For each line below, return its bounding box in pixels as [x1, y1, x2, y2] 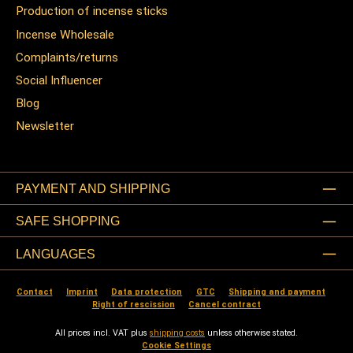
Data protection [111, 286, 183, 297]
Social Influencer [16, 72, 102, 87]
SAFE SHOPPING [16, 214, 120, 229]
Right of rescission [91, 299, 175, 310]
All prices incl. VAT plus [55, 327, 150, 338]
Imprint [65, 286, 98, 297]
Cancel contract [188, 299, 262, 310]
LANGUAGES [16, 246, 95, 261]
